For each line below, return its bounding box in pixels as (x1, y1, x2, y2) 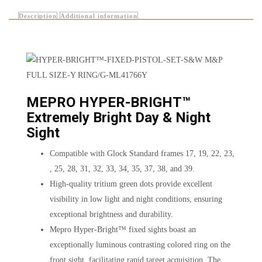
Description (19, 12, 57, 19)
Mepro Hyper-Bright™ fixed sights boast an (50, 225, 196, 234)
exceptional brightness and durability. (50, 209, 173, 219)
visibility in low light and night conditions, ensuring (50, 194, 222, 204)
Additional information (60, 12, 137, 19)
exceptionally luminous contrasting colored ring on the (50, 240, 230, 249)
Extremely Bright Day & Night (26, 109, 211, 126)
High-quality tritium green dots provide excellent (50, 179, 212, 188)
